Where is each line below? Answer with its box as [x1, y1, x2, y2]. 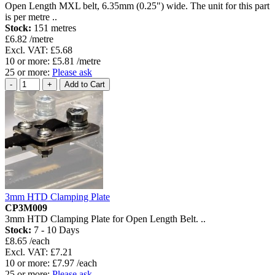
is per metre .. [5, 12, 57, 23]
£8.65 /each [5, 236, 50, 247]
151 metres [34, 23, 76, 34]
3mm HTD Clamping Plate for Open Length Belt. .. [5, 214, 206, 225]
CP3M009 [5, 203, 47, 214]
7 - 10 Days [34, 225, 79, 236]
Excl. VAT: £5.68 [5, 45, 72, 56]
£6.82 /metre [5, 34, 53, 45]
